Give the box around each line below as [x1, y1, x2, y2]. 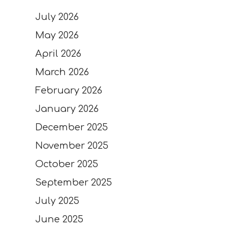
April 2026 [35, 48, 81, 59]
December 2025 [35, 122, 108, 132]
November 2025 [35, 140, 108, 151]
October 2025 [35, 158, 98, 169]
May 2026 [35, 30, 79, 40]
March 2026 [35, 66, 89, 77]
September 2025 [35, 177, 112, 188]
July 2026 [35, 11, 79, 22]
